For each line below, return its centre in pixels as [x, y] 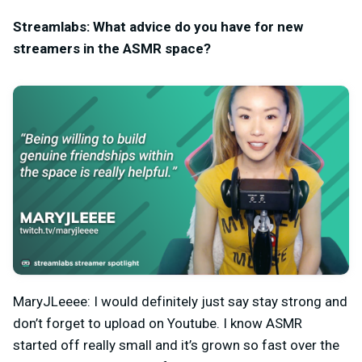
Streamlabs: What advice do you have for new [158, 26]
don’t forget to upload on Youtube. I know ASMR [158, 323]
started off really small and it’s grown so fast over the [176, 345]
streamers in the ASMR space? [112, 48]
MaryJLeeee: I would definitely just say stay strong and [180, 301]
